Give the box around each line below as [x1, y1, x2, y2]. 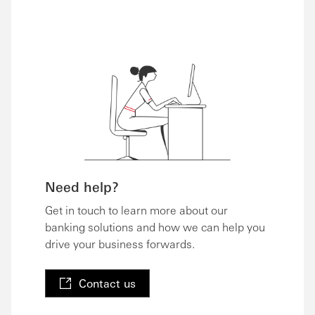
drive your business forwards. [45, 236, 195, 252]
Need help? [45, 178, 119, 195]
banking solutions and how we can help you [45, 219, 265, 235]
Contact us [79, 276, 136, 291]
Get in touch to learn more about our [45, 202, 228, 218]
